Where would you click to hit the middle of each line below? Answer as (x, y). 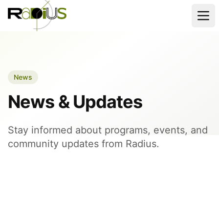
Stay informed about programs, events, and (108, 130)
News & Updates (75, 102)
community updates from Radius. (84, 144)
